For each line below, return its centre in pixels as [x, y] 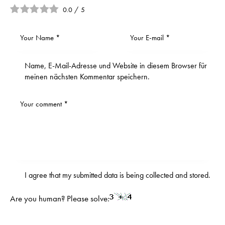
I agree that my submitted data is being [85, 175]
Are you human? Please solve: [60, 199]
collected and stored [177, 175]
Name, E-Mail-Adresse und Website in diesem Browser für [116, 65]
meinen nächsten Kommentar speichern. [87, 76]
